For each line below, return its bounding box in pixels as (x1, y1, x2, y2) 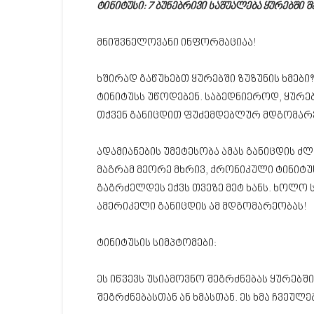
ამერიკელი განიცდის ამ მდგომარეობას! (97, 201, 306, 213)
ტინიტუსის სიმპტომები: (97, 238, 217, 250)
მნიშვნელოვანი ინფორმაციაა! (97, 37, 256, 49)
